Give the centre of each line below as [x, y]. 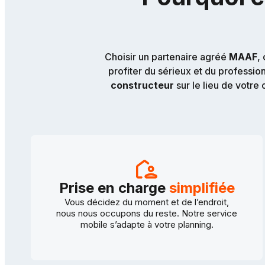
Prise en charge [114, 188]
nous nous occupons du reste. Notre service [147, 213]
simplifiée [202, 188]
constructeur [142, 85]
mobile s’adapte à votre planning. [147, 224]
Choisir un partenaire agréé [167, 56]
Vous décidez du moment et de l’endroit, [147, 202]
